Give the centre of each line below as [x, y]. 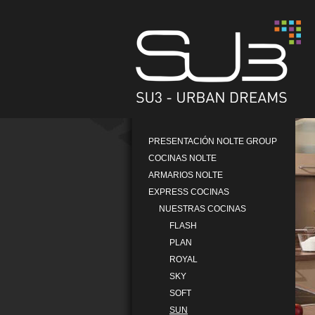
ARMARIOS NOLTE [186, 175]
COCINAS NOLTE [182, 158]
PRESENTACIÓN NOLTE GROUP [213, 141]
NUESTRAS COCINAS [202, 209]
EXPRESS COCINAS [189, 192]
